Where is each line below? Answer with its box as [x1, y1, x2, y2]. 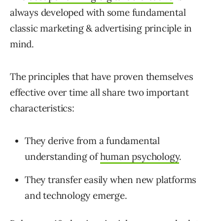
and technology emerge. [25, 189, 127, 202]
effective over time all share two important [10, 86, 189, 99]
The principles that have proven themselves [10, 71, 193, 83]
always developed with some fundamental [10, 6, 186, 19]
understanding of [25, 150, 100, 163]
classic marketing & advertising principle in [10, 22, 192, 35]
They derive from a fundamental [25, 135, 160, 147]
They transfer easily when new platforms [25, 174, 197, 186]
